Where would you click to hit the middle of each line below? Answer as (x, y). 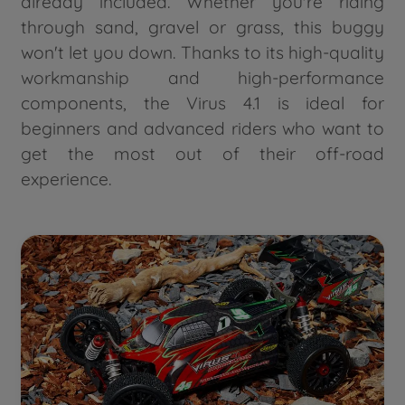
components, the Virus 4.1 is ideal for (202, 103)
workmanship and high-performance (202, 77)
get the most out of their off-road (202, 153)
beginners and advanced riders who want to (202, 128)
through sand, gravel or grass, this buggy (202, 27)
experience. (66, 179)
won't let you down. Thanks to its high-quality (202, 52)
